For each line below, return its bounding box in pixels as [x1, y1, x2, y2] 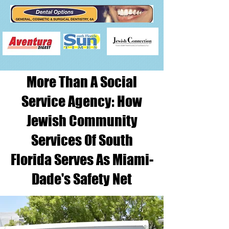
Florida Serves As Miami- [10, 151, 153, 168]
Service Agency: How [21, 93, 142, 110]
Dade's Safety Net [32, 170, 132, 188]
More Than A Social [27, 73, 137, 90]
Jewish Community [26, 112, 138, 129]
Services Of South [31, 131, 133, 149]
